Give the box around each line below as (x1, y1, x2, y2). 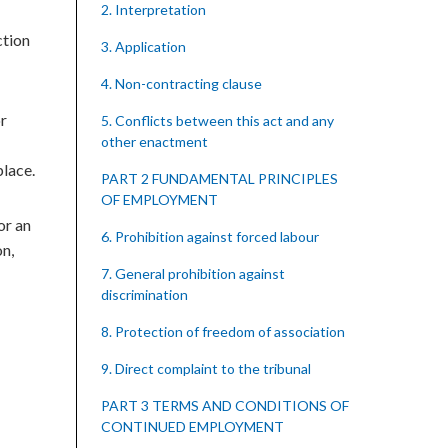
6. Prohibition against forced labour (101, 228, 319, 245)
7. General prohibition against (101, 265, 285, 282)
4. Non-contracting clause (101, 75, 262, 92)
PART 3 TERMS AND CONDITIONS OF (101, 397, 349, 414)
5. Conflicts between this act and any (101, 112, 334, 129)
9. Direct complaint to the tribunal (101, 360, 311, 377)
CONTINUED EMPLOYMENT (101, 418, 284, 435)
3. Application (101, 38, 186, 55)
